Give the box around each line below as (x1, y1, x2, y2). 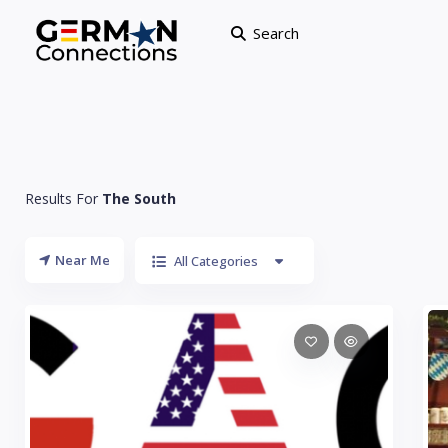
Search (252, 23, 299, 43)
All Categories (174, 252, 258, 270)
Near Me (55, 251, 110, 269)
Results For (25, 189, 102, 208)
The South (102, 189, 176, 208)
